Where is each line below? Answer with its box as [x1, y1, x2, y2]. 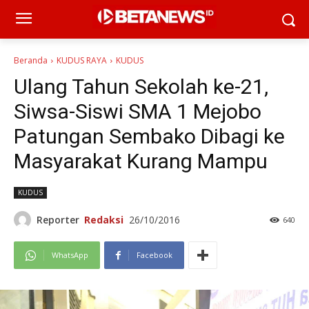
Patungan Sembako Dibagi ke [14, 124, 285, 148]
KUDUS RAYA [57, 54, 107, 66]
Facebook [137, 250, 172, 261]
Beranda [14, 54, 48, 66]
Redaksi [84, 212, 123, 226]
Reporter [37, 212, 79, 226]
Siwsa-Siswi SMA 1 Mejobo [14, 99, 261, 123]
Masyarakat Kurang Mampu [14, 149, 268, 173]
